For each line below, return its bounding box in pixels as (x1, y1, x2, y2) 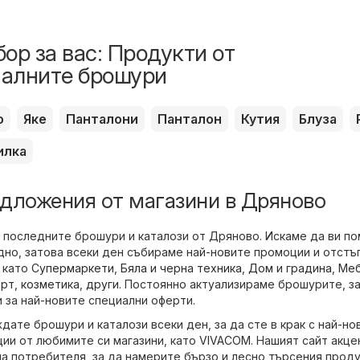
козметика (21, 277, 80, 292)
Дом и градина (248, 261, 332, 276)
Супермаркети (31, 261, 114, 276)
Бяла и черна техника (121, 261, 242, 276)
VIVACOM (199, 333, 251, 348)
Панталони (66, 111, 138, 128)
